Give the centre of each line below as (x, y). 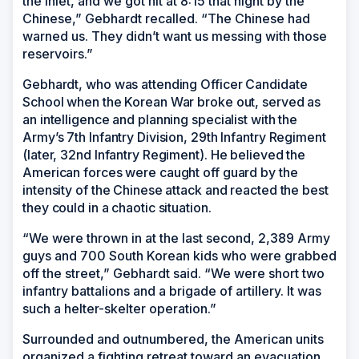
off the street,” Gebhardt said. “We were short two (173, 273)
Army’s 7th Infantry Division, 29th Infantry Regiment (174, 137)
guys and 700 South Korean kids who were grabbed (179, 255)
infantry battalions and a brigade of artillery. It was (172, 290)
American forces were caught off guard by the (160, 172)
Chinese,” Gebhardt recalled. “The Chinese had (166, 18)
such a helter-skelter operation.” (119, 308)
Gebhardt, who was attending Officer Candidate (165, 84)
